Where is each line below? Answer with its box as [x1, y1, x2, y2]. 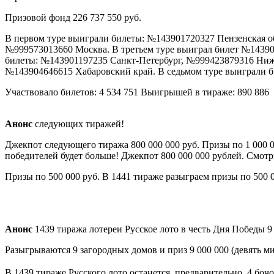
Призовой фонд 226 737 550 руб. [5, 12, 144, 23]
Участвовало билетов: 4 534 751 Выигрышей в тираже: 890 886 [5, 86, 269, 97]
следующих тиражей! [32, 118, 124, 129]
